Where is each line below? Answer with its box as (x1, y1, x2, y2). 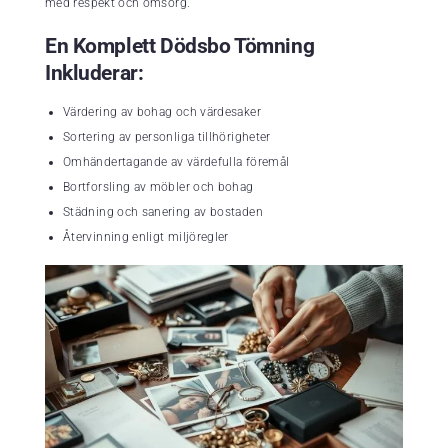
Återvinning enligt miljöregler (63, 229, 229, 244)
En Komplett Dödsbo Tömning (45, 33, 315, 58)
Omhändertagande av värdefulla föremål (63, 154, 290, 169)
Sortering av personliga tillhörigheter (63, 129, 271, 144)
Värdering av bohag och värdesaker (63, 104, 261, 119)
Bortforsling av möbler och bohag (63, 179, 254, 194)
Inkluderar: (45, 60, 144, 85)
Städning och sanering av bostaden (63, 204, 263, 219)
